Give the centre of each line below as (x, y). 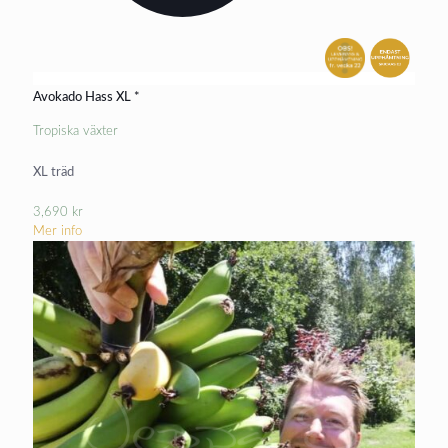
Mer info (57, 232)
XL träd (53, 172)
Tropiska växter (75, 131)
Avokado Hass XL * (86, 97)
